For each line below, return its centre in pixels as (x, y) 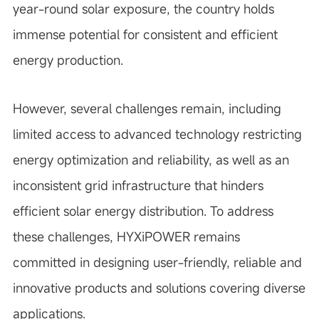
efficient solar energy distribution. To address (143, 211)
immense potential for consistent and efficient (145, 34)
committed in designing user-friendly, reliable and (157, 262)
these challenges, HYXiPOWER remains (126, 236)
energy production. (68, 60)
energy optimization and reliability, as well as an (151, 159)
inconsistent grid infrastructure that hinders (138, 185)
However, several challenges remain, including (147, 108)
